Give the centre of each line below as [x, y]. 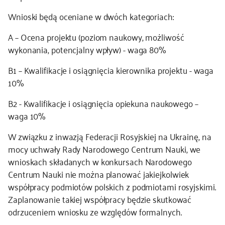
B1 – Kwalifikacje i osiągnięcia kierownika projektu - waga [111, 70]
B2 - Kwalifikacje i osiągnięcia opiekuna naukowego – [103, 103]
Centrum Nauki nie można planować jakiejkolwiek [99, 174]
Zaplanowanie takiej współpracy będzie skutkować [100, 199]
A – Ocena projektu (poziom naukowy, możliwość [96, 37]
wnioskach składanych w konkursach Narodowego [100, 161]
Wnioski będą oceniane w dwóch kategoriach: [91, 16]
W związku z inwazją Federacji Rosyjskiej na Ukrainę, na [110, 136]
